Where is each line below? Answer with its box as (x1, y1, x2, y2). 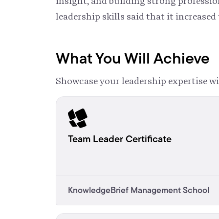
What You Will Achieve (56, 46, 210, 69)
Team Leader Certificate (68, 131, 172, 146)
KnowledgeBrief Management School (68, 183, 209, 197)
